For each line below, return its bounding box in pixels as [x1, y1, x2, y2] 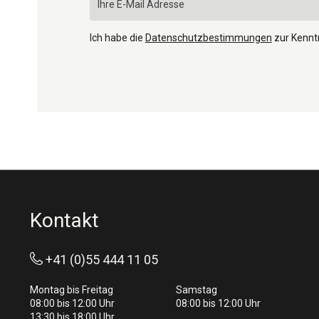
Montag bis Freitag [30, 284, 113, 296]
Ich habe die [89, 31, 145, 43]
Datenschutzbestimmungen [145, 31, 272, 43]
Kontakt [30, 209, 99, 232]
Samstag [175, 284, 217, 296]
